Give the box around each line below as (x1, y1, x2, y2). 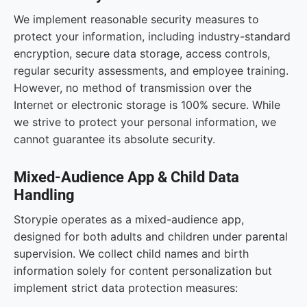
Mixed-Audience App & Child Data (14, 169, 239, 186)
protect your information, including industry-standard (14, 29, 291, 43)
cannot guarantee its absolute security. (14, 132, 215, 146)
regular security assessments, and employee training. (14, 64, 288, 77)
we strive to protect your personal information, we (14, 115, 276, 129)
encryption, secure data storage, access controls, (14, 47, 270, 60)
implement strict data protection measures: (14, 281, 238, 295)
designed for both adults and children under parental (14, 230, 288, 243)
